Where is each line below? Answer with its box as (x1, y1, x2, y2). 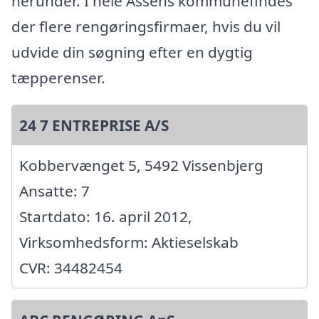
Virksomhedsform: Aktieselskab (19, 231, 239, 252)
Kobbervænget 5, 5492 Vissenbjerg (19, 155, 263, 175)
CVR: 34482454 (19, 257, 122, 278)
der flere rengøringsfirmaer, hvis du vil (11, 16, 281, 36)
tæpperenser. (11, 67, 105, 88)
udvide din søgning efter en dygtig (11, 41, 253, 62)
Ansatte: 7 (19, 180, 90, 201)
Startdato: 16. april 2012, (19, 206, 192, 226)
